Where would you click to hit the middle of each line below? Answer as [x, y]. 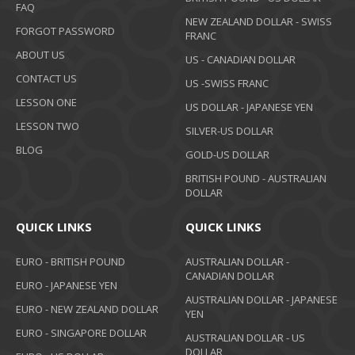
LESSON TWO [48, 126]
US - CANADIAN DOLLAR [240, 60]
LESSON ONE [46, 103]
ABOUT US [40, 55]
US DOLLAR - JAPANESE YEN [249, 107]
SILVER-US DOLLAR [229, 131]
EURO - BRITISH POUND [71, 262]
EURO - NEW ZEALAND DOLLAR [87, 309]
